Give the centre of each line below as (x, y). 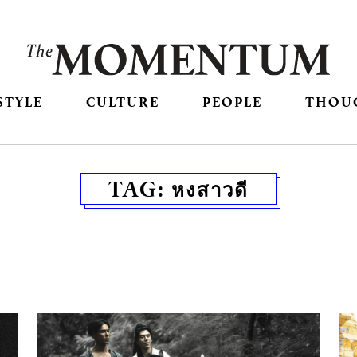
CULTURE (122, 102)
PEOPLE (233, 102)
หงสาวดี (210, 189)
